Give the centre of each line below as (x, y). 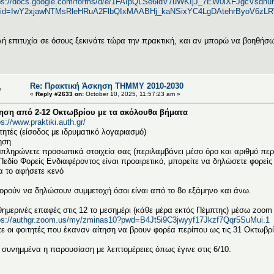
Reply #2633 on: (60, 94)
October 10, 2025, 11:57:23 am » (132, 94)
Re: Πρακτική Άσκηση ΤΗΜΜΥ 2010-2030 (107, 86)
